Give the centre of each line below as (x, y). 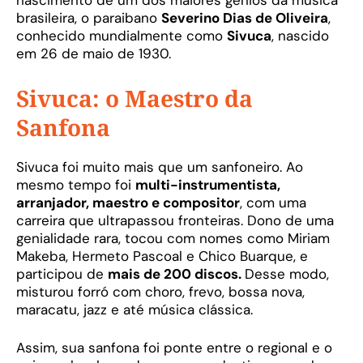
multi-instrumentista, (208, 184)
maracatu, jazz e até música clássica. (135, 309)
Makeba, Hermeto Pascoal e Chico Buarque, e (162, 256)
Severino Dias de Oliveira (245, 18)
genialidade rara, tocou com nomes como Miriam (173, 238)
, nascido (300, 36)
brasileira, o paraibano (89, 18)
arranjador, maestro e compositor (128, 202)
